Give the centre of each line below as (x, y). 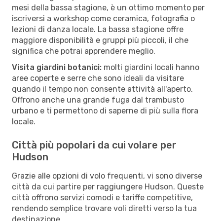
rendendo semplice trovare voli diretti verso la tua (104, 208)
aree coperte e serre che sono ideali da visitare (98, 78)
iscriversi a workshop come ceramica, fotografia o (103, 18)
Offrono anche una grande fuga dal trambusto (98, 100)
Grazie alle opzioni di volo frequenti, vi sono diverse (107, 176)
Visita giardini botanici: (57, 67)
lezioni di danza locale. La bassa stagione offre (98, 29)
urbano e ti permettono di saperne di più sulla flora (105, 110)
